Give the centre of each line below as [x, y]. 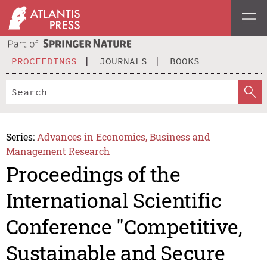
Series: [20, 136]
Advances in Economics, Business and [124, 136]
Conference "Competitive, [124, 226]
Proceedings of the [93, 174]
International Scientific [114, 200]
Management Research [58, 151]
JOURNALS [123, 60]
